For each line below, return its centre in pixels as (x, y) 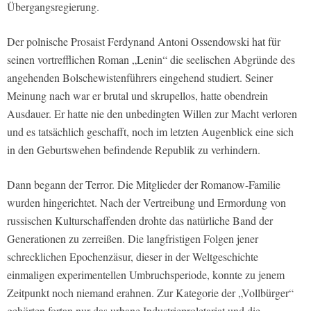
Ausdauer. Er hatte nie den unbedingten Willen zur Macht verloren (152, 113)
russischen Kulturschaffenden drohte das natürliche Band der (140, 220)
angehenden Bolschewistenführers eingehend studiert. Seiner (140, 77)
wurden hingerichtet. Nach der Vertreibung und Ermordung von (146, 202)
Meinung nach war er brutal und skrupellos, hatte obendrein (137, 95)
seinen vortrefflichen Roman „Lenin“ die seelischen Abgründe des (151, 59)
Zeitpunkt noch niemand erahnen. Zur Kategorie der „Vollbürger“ (150, 292)
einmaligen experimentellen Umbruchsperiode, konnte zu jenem (146, 274)
